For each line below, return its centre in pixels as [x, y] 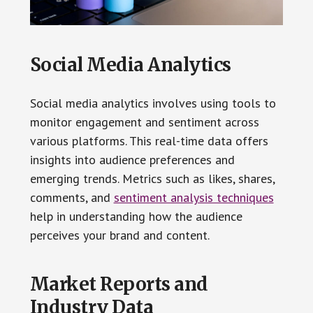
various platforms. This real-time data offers [149, 141]
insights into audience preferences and [132, 160]
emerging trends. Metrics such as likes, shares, [152, 179]
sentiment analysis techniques [194, 198]
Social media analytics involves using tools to [153, 103]
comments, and [72, 198]
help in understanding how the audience [136, 217]
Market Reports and [119, 284]
